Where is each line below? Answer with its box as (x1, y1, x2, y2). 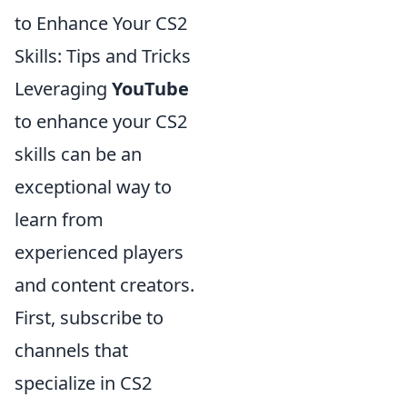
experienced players (15, 240, 184, 264)
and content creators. (15, 273, 194, 297)
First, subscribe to (15, 305, 164, 330)
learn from (15, 207, 104, 232)
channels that (15, 338, 128, 362)
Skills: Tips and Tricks (15, 44, 191, 68)
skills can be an (15, 142, 142, 166)
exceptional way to (15, 174, 172, 199)
